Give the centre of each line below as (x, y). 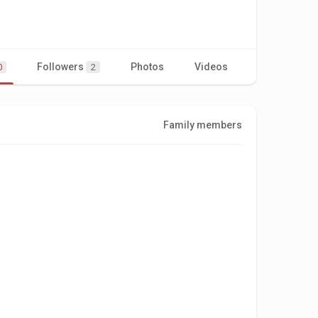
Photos (147, 66)
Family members (203, 125)
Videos (211, 66)
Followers (61, 66)
